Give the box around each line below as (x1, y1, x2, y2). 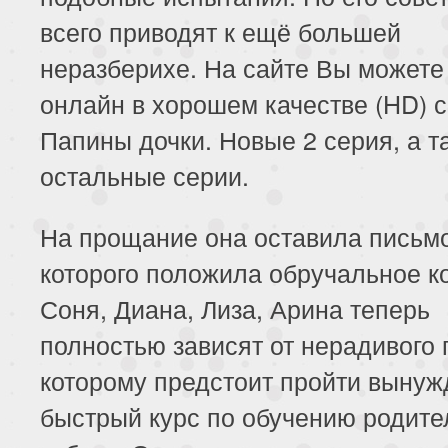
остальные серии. (40, 156, 249, 193)
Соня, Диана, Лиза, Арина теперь (40, 289, 430, 326)
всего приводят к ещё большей (40, 12, 401, 49)
